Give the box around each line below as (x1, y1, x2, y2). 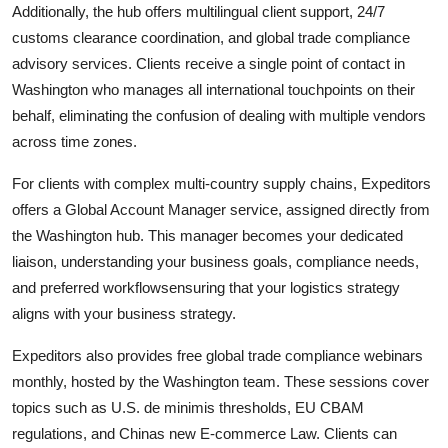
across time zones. (12, 132, 137, 150)
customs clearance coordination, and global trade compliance (12, 28, 410, 46)
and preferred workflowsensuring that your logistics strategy (12, 278, 400, 296)
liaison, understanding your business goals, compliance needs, (12, 252, 419, 270)
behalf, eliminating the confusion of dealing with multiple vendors (12, 106, 426, 124)
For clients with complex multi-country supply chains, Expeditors (12, 174, 431, 192)
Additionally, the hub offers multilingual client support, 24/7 (12, 2, 385, 20)
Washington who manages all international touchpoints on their (12, 80, 415, 98)
